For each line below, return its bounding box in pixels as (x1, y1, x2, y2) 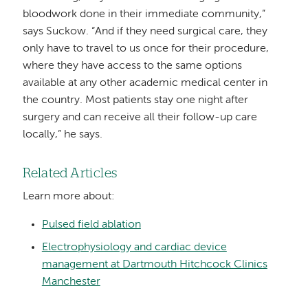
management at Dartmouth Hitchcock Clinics (41, 258, 267, 270)
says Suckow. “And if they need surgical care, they (23, 26, 268, 38)
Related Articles (23, 167, 118, 181)
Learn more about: (23, 190, 118, 202)
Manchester (41, 276, 100, 287)
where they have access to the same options (23, 60, 243, 72)
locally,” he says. (23, 129, 103, 141)
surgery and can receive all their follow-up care (23, 112, 258, 124)
